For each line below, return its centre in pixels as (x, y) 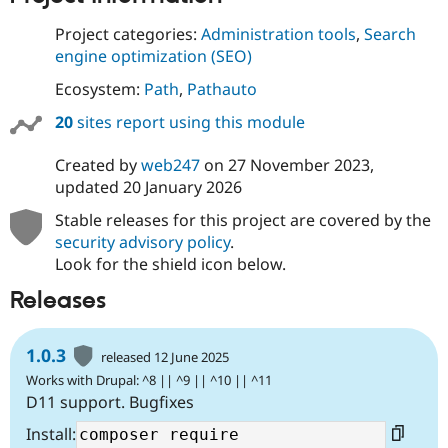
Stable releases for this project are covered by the (242, 220)
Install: (51, 434)
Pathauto (221, 89)
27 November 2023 (298, 165)
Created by (97, 165)
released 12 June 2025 (165, 357)
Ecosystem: (99, 89)
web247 (170, 165)
